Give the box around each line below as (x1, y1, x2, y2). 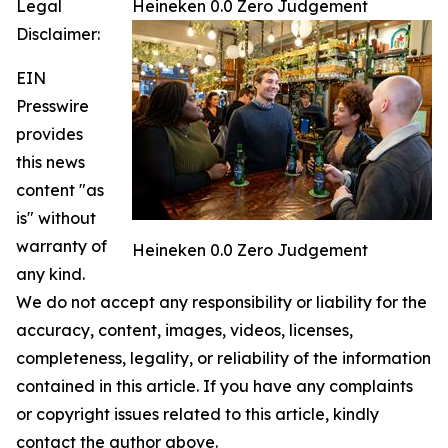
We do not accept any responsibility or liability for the (16, 291, 427, 312)
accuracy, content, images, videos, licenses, (16, 319, 353, 340)
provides (16, 123, 83, 144)
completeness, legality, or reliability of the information (16, 347, 431, 368)
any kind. (16, 263, 85, 284)
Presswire (16, 95, 89, 116)
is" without (16, 207, 96, 228)
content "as (16, 179, 104, 200)
